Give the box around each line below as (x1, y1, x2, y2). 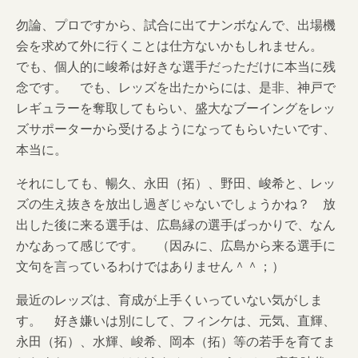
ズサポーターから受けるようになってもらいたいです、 (16, 119, 336, 137)
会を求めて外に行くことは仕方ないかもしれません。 (16, 36, 336, 54)
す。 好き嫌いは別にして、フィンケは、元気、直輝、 (16, 311, 336, 329)
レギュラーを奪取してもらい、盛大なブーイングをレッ (16, 98, 336, 117)
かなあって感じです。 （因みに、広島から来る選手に (16, 236, 336, 254)
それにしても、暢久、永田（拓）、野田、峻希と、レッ (16, 173, 336, 192)
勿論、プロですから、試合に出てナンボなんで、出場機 (16, 15, 336, 34)
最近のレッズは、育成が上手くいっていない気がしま (16, 290, 323, 308)
